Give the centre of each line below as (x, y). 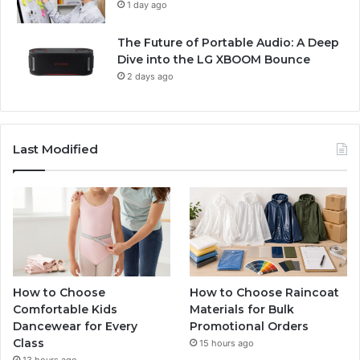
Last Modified (55, 149)
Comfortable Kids (65, 309)
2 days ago (150, 77)
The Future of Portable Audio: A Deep (228, 43)
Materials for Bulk (242, 309)
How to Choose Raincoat (265, 292)
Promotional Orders (250, 326)
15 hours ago (227, 343)
